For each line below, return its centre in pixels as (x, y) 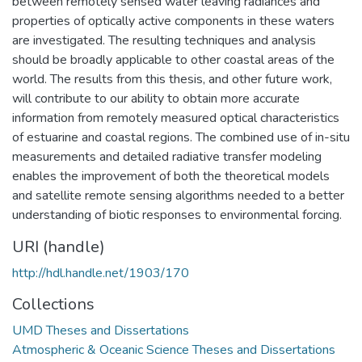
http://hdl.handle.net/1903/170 (101, 273)
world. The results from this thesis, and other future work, (172, 79)
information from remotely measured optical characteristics (176, 118)
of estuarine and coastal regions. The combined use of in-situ (181, 137)
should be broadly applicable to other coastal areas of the (173, 59)
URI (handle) (59, 246)
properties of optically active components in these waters (173, 21)
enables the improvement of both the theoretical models (171, 176)
